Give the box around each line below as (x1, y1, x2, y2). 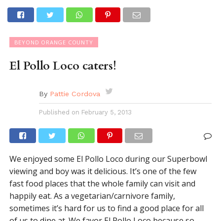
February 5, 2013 (81, 109, 132, 116)
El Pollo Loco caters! (9, 58, 116, 74)
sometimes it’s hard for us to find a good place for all (9, 203, 204, 214)
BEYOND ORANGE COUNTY (14, 38, 93, 46)
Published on (38, 109, 79, 116)
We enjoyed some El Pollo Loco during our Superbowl (9, 153, 207, 164)
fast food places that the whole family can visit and (9, 178, 195, 189)
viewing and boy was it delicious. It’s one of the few (9, 166, 196, 177)
